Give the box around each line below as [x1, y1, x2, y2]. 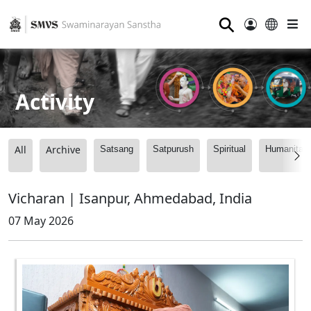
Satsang [100, 144, 133, 155]
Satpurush [153, 144, 194, 155]
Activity [15, 87, 95, 116]
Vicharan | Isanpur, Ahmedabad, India [8, 189, 252, 208]
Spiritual [213, 144, 246, 155]
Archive [46, 143, 81, 157]
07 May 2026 [8, 213, 74, 229]
